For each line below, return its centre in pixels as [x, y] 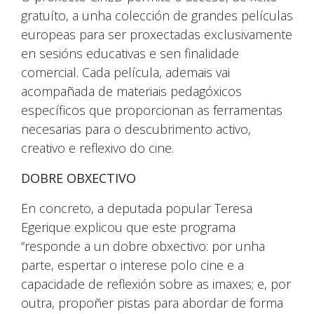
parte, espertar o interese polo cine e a [132, 265]
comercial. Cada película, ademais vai [125, 73]
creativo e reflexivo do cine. [97, 148]
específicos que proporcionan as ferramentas [152, 110]
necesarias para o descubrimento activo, [136, 129]
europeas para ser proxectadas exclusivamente [157, 35]
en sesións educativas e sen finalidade [130, 54]
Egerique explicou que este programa [128, 227]
